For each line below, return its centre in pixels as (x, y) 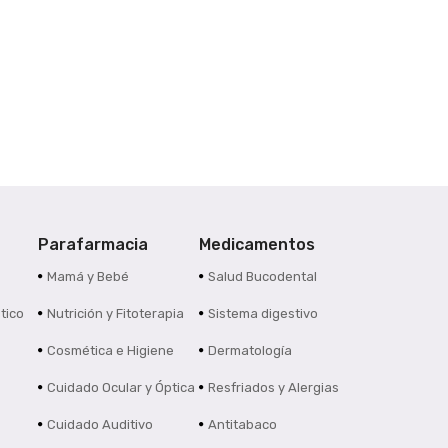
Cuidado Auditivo (99, 425)
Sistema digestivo (263, 314)
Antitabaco (243, 425)
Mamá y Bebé (87, 277)
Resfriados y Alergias (274, 388)
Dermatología (250, 351)
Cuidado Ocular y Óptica (120, 388)
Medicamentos (257, 245)
